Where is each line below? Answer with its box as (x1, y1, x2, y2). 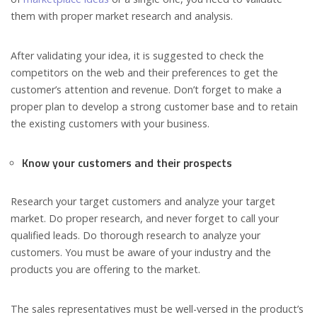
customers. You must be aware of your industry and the (11, 246, 271, 260)
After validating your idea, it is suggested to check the (11, 49, 264, 63)
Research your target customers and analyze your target (11, 195, 275, 209)
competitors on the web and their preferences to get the (11, 66, 278, 80)
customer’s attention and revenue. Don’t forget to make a (11, 83, 282, 97)
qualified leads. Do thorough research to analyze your (11, 229, 260, 243)
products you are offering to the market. (11, 263, 200, 277)
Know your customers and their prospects (22, 154, 232, 172)
